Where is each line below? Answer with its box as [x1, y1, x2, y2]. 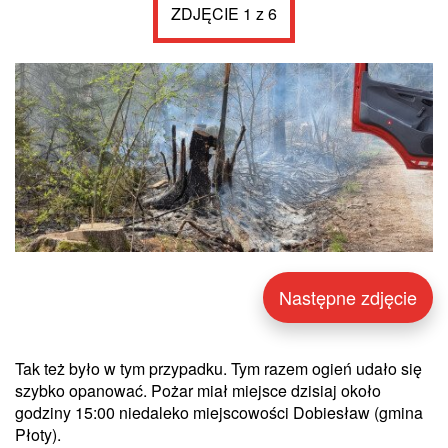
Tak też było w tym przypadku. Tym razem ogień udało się [15, 356, 422, 380]
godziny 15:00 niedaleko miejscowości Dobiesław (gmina [15, 400, 423, 424]
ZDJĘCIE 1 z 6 [171, 2, 277, 26]
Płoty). [15, 422, 61, 446]
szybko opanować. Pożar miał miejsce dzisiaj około [15, 378, 381, 402]
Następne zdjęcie [279, 283, 417, 310]
